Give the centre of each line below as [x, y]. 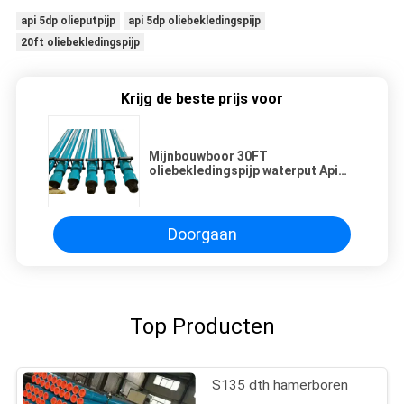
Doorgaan [202, 234]
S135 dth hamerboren [280, 385]
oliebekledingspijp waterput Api [243, 170]
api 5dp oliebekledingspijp [194, 20]
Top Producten [202, 327]
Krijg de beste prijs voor [202, 98]
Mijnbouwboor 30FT [208, 156]
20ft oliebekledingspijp [80, 42]
